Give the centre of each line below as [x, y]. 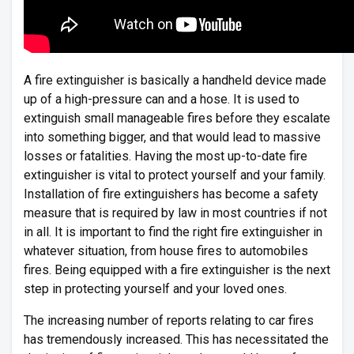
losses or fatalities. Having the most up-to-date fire [166, 156]
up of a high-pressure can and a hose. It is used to [162, 99]
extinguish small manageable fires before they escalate [177, 118]
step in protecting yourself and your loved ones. [155, 289]
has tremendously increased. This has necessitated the [176, 339]
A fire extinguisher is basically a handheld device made [175, 80]
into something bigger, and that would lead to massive [172, 137]
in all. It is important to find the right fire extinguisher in [173, 232]
